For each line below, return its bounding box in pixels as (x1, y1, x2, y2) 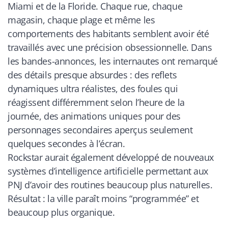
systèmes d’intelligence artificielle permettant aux (8, 164, 209, 177)
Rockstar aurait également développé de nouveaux (8, 151, 214, 163)
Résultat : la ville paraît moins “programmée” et (8, 192, 199, 205)
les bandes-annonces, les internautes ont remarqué (8, 54, 218, 67)
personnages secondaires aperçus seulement (8, 123, 193, 136)
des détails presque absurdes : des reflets (8, 68, 177, 81)
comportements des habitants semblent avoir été (8, 27, 209, 40)
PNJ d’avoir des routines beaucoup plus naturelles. (8, 178, 213, 191)
